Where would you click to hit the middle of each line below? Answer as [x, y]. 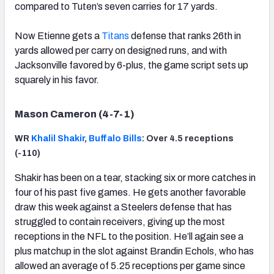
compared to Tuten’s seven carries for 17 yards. [116, 7]
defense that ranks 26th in [185, 36]
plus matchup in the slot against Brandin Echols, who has [134, 251]
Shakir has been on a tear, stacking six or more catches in [135, 178]
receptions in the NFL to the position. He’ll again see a [129, 237]
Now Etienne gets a [58, 36]
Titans [115, 36]
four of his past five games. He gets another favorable [130, 193]
